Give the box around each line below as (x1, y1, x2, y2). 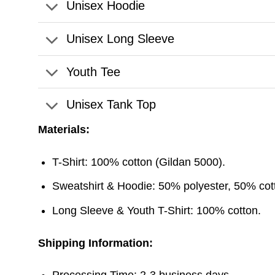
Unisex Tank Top (66, 98, 156, 112)
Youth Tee (66, 64, 120, 79)
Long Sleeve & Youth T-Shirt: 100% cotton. (52, 204, 261, 217)
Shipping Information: (38, 236, 153, 249)
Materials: (38, 123, 90, 136)
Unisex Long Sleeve (66, 31, 174, 45)
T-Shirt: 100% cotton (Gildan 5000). (52, 155, 226, 168)
